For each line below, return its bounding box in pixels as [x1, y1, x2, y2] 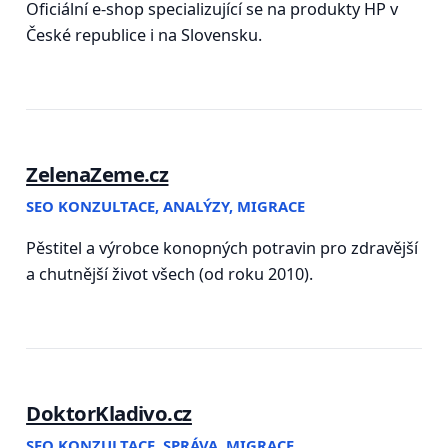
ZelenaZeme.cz [26, 160, 169, 189]
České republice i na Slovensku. [26, 24, 263, 47]
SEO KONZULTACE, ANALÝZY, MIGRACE [26, 195, 306, 216]
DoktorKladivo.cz [26, 399, 192, 428]
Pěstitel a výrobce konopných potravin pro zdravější [26, 237, 419, 260]
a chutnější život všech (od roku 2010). [26, 263, 314, 286]
